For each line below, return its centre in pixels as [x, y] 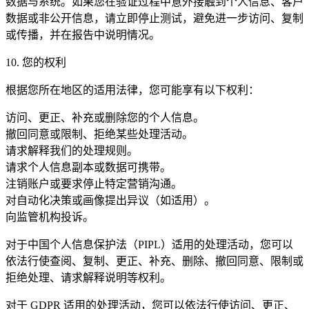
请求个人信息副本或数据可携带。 [88, 167]
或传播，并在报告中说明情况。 [83, 34]
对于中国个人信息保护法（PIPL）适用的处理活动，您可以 [149, 244]
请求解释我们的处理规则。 [72, 150]
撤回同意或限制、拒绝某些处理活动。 [99, 134]
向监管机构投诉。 [50, 217]
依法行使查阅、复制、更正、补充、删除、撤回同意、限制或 [154, 261]
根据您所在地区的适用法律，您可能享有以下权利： [132, 90]
